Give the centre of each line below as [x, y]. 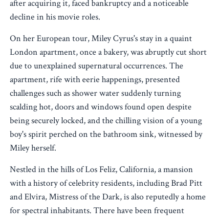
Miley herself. [33, 148]
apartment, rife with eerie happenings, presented [95, 80]
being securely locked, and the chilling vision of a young [106, 121]
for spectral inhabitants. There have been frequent [97, 211]
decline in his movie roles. [55, 17]
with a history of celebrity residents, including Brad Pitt [106, 183]
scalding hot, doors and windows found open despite [101, 107]
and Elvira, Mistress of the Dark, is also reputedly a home [108, 197]
